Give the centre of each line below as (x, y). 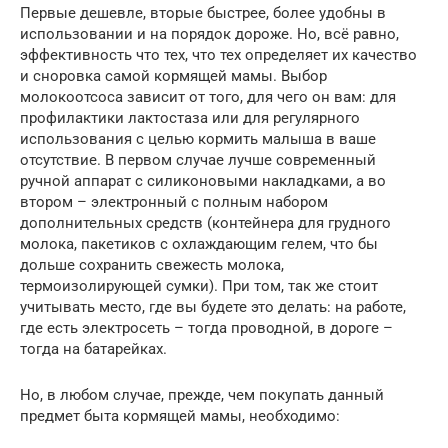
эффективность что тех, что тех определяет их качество (218, 55)
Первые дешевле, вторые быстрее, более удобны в (203, 13)
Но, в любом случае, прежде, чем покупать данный (202, 395)
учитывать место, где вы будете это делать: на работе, (213, 307)
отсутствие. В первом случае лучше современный (198, 160)
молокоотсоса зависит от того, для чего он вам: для (208, 97)
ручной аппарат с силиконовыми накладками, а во (203, 181)
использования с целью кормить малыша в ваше (198, 139)
